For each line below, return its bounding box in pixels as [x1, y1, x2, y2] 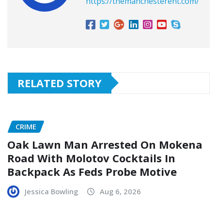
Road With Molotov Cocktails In [7, 150, 175, 165]
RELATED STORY [17, 75, 102, 90]
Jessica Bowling [25, 186, 78, 196]
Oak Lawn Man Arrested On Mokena [7, 137, 202, 152]
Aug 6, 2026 [100, 186, 141, 196]
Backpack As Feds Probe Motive [7, 164, 177, 179]
